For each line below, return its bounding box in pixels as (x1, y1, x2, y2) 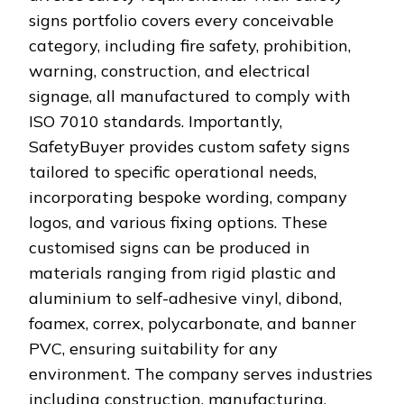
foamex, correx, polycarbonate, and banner (29, 313, 356, 335)
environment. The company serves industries (29, 363, 372, 385)
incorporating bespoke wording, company (29, 187, 347, 208)
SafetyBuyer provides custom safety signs (29, 136, 350, 158)
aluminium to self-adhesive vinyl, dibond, (29, 288, 342, 309)
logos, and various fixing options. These (29, 212, 327, 234)
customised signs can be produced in (29, 237, 310, 259)
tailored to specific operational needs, (29, 161, 317, 183)
